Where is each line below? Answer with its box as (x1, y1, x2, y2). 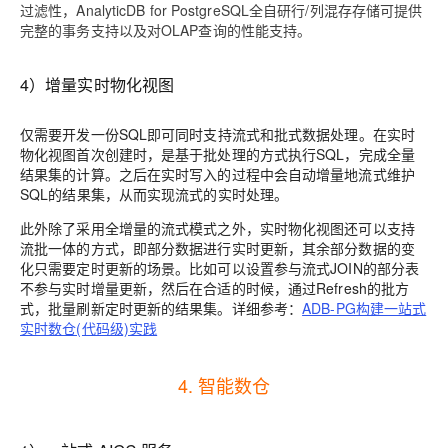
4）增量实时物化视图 (20, 73, 175, 96)
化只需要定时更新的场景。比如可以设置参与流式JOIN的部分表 (20, 258, 420, 278)
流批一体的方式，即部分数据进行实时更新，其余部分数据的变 (20, 238, 415, 258)
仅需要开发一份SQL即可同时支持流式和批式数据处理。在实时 (20, 124, 416, 144)
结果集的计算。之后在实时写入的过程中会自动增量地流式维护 (20, 164, 415, 184)
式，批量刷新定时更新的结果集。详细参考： (20, 298, 303, 318)
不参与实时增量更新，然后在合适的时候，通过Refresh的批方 (20, 278, 410, 298)
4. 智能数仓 (177, 372, 271, 398)
